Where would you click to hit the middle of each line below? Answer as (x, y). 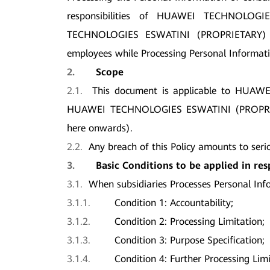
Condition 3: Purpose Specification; (190, 240)
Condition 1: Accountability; (174, 202)
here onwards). (100, 128)
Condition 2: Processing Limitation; (190, 221)
